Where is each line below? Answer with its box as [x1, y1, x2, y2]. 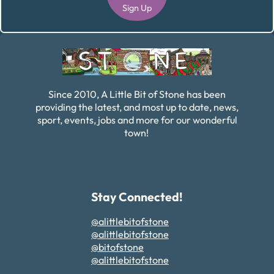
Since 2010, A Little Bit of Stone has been [48, 87, 226, 100]
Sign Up [122, 2, 152, 14]
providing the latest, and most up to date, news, [35, 100, 239, 113]
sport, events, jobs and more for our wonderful [37, 113, 237, 126]
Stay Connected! [91, 188, 183, 204]
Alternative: [137, 21, 183, 33]
